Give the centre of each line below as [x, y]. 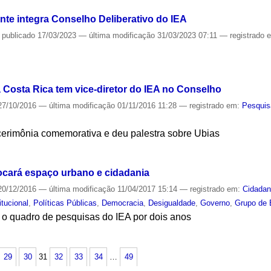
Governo [215, 203]
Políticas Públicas [65, 203]
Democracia [123, 203]
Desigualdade [172, 203]
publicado [19, 35]
